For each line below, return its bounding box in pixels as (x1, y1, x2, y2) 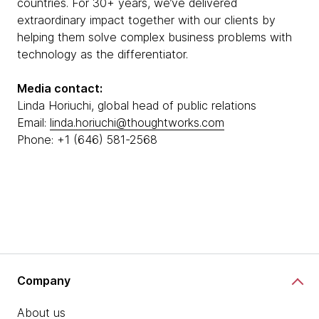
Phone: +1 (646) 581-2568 (17, 132, 157, 147)
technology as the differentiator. (17, 47, 188, 61)
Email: (17, 115, 50, 130)
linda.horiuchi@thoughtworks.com (50, 115, 224, 130)
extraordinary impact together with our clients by (17, 13, 276, 27)
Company (17, 273, 70, 288)
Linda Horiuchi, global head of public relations (17, 98, 260, 113)
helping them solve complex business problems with (17, 30, 292, 44)
